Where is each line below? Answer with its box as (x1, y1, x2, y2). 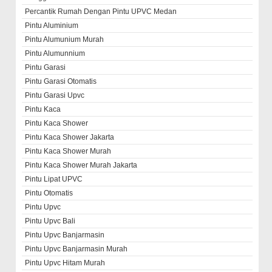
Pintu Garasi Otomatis (25, 76, 97, 86)
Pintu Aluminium (25, 21, 79, 30)
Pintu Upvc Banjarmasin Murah (25, 244, 128, 253)
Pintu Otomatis (25, 188, 73, 197)
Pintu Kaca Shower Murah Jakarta (25, 160, 138, 169)
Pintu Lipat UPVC (25, 174, 83, 183)
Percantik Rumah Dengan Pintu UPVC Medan (25, 7, 177, 16)
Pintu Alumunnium (25, 49, 86, 58)
